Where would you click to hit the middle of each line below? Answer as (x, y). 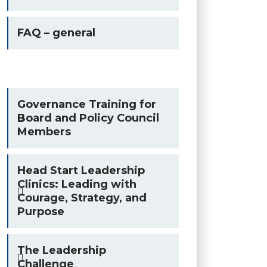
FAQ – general (56, 33)
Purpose (41, 212)
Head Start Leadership (81, 170)
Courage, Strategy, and (82, 198)
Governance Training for (87, 104)
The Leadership (62, 250)
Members (44, 132)
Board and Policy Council (88, 118)
